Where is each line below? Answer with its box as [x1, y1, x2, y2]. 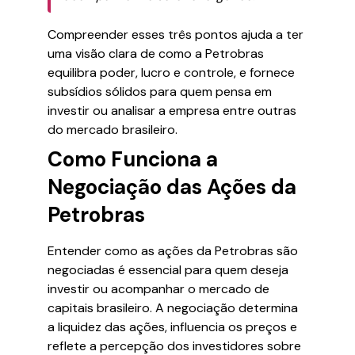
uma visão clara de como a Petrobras [48, 45, 264, 62]
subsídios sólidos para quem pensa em [48, 83, 272, 100]
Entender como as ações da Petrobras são [48, 242, 298, 259]
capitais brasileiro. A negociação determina [48, 300, 298, 316]
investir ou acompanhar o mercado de [48, 281, 269, 297]
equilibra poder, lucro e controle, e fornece [48, 64, 295, 81]
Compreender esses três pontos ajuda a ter [48, 26, 303, 43]
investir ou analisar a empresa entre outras [48, 102, 296, 119]
